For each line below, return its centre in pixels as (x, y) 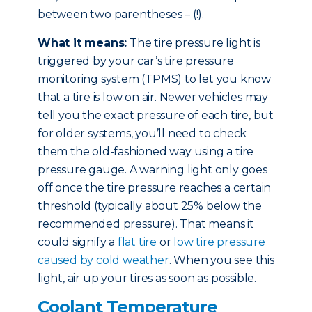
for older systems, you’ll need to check (142, 133)
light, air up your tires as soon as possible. (147, 278)
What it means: (83, 43)
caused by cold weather (103, 260)
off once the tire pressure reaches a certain (155, 188)
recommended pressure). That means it (146, 224)
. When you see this (221, 260)
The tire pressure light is (194, 43)
